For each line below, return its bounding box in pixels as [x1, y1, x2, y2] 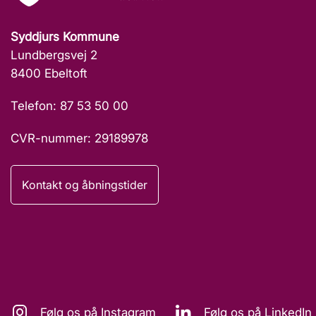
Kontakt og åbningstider [22, 178, 147, 193]
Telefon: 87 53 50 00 [11, 99, 128, 114]
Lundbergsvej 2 [11, 48, 97, 63]
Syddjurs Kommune [11, 30, 119, 44]
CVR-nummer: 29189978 [11, 131, 148, 146]
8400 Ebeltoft [11, 66, 87, 81]
